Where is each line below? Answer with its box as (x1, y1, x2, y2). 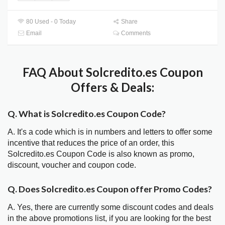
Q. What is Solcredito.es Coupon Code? (8, 107, 166, 119)
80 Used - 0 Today (25, 18, 76, 26)
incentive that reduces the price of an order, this (8, 138, 174, 147)
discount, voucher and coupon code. (8, 160, 136, 169)
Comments (120, 30, 151, 37)
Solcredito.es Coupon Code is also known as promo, (8, 149, 194, 158)
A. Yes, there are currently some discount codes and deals (8, 203, 213, 212)
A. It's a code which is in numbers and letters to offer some (8, 127, 212, 136)
